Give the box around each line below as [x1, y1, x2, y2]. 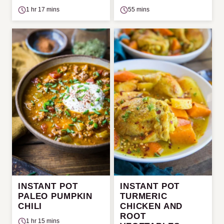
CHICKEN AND [120, 201, 183, 211]
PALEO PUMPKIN [18, 191, 93, 201]
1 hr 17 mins [26, 6, 59, 13]
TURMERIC [120, 191, 167, 201]
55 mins [128, 6, 149, 13]
